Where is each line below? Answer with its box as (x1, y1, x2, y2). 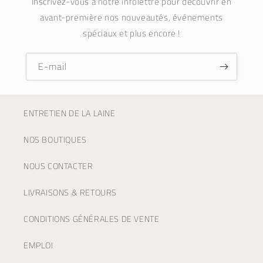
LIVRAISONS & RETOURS (23, 186, 117, 198)
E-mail (38, 59, 67, 73)
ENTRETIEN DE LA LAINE (23, 106, 116, 119)
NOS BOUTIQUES (23, 133, 87, 146)
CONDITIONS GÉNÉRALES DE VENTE (23, 212, 160, 225)
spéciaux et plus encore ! (82, 26, 180, 40)
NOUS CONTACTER (23, 159, 93, 172)
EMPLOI (23, 238, 53, 251)
